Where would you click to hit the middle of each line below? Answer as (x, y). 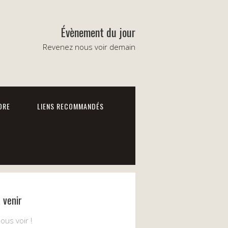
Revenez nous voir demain (89, 47)
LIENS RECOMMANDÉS (70, 106)
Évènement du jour (98, 32)
